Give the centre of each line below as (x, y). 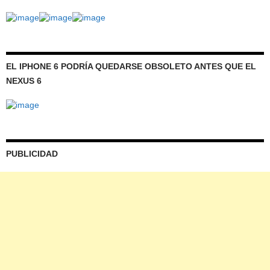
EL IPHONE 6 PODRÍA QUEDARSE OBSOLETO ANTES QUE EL (131, 66)
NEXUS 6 (24, 80)
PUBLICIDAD (32, 153)
